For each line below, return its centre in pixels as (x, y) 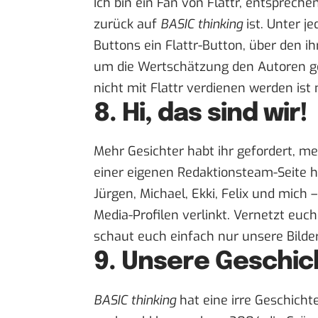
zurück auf (127, 24)
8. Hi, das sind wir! (201, 114)
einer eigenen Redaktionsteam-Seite (200, 173)
